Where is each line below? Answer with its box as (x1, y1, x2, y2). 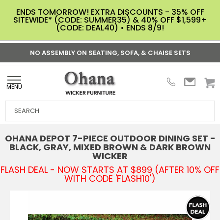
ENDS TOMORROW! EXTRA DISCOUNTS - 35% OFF (16, 6, 204, 18)
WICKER (92, 149, 128, 162)
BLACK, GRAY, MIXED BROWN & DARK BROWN (9, 140, 211, 153)
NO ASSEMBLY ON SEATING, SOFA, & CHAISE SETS (29, 48, 191, 57)
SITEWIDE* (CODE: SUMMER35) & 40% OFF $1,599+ (13, 14, 207, 26)
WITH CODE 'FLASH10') (64, 172, 156, 185)
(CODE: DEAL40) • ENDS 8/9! (56, 22, 164, 33)
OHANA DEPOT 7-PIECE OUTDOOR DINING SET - (4, 132, 216, 144)
